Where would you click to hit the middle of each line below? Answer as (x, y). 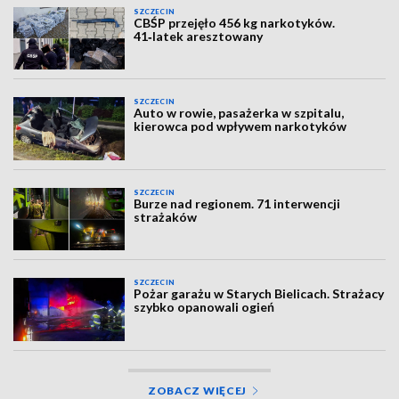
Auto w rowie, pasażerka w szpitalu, (239, 113)
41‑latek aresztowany (199, 36)
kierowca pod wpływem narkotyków (240, 126)
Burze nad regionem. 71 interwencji (237, 203)
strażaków (166, 216)
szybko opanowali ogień (204, 307)
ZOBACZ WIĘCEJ (197, 390)
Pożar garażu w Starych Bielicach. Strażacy (259, 294)
